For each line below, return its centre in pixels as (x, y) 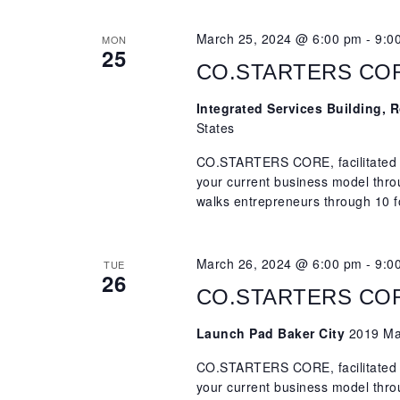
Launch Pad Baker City (272, 333)
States (215, 128)
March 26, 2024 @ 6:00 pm (279, 264)
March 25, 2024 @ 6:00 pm (279, 39)
